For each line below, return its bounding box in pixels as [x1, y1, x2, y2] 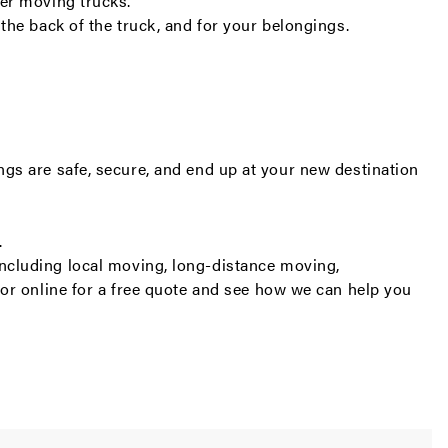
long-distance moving [172, 253, 337, 276]
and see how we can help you [187, 277, 412, 300]
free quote [111, 277, 188, 300]
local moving [67, 253, 165, 276]
